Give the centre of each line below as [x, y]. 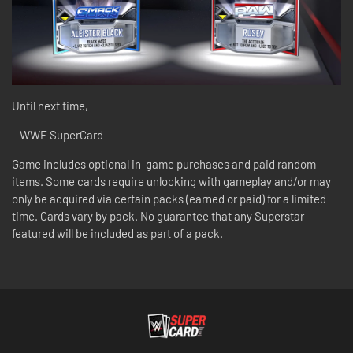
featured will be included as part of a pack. [117, 233]
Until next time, [51, 105]
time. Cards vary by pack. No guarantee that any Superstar [158, 216]
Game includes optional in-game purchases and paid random [164, 163]
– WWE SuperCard [59, 134]
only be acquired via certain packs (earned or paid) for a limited [169, 198]
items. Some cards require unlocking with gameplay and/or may [171, 181]
